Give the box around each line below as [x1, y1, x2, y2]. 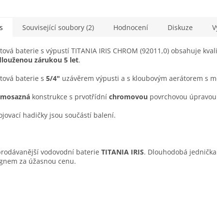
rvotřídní [79, 92, 109, 102]
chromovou [109, 92, 150, 102]
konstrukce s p [30, 92, 79, 102]
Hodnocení [113, 23, 148, 32]
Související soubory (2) [22, 23, 94, 32]
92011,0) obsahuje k [142, 46, 206, 56]
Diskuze [168, 23, 193, 32]
